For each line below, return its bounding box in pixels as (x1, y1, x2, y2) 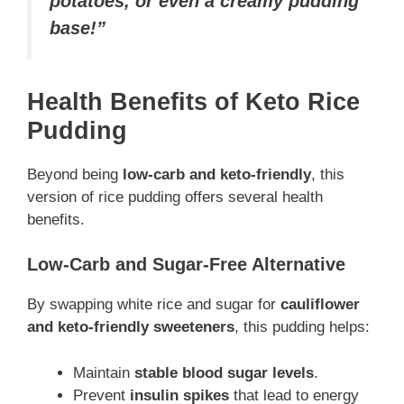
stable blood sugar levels (134, 363, 314, 381)
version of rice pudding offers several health (27, 188, 323, 206)
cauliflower (280, 296, 360, 314)
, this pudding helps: (234, 318, 370, 336)
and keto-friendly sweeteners (27, 318, 234, 336)
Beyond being (27, 165, 123, 183)
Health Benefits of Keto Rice (27, 87, 360, 115)
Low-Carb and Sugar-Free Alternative (27, 254, 345, 275)
